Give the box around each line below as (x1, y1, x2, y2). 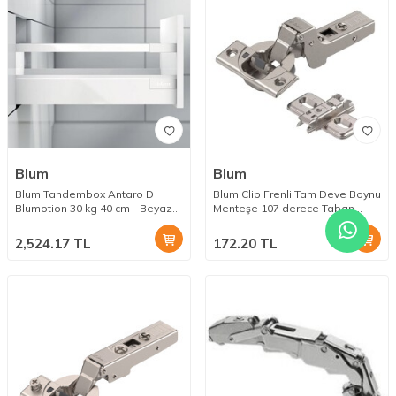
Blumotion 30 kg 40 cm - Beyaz (15, 202, 172, 216)
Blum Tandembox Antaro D (15, 187, 154, 202)
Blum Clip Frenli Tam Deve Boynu (213, 187, 381, 202)
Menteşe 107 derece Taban (213, 202, 354, 216)
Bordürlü (15, 216, 58, 230)
